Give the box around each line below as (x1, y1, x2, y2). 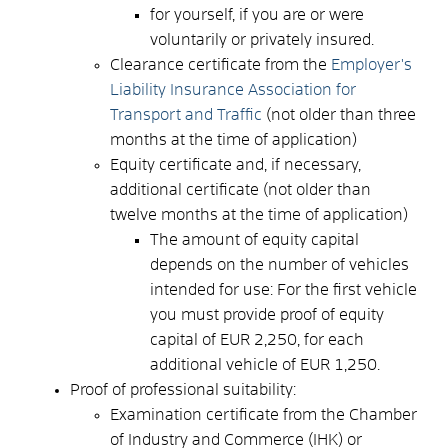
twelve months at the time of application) (110, 206, 408, 223)
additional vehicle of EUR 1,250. (150, 356, 380, 373)
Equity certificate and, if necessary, (110, 156, 361, 173)
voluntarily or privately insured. (150, 31, 374, 48)
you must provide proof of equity (150, 306, 384, 323)
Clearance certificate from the (110, 56, 331, 73)
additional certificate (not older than (110, 181, 371, 198)
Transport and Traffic (110, 106, 262, 123)
